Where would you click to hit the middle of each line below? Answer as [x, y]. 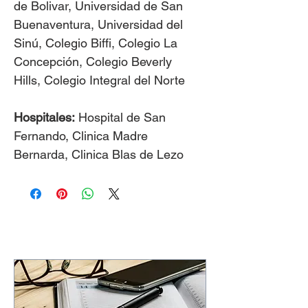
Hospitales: [44, 117]
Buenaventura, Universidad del [98, 24]
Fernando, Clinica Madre [81, 136]
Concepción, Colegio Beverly [93, 62]
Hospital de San [120, 117]
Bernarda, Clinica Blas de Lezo [99, 154]
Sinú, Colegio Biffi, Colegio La [96, 43]
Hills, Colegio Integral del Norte [99, 80]
